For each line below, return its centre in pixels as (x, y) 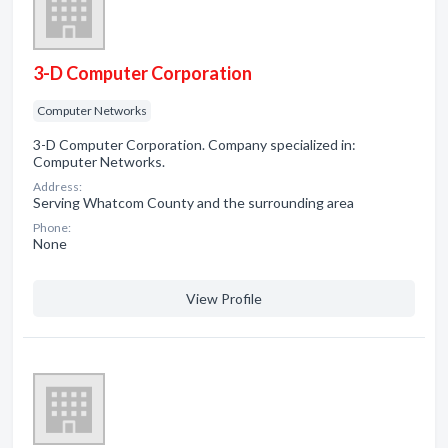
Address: (57, 186)
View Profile (224, 298)
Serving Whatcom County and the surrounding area (193, 202)
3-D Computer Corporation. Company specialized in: (194, 144)
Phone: (52, 227)
